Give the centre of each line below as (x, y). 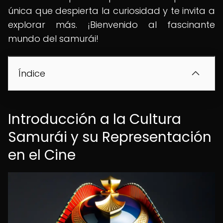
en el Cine (42, 155)
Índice (32, 73)
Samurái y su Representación (110, 137)
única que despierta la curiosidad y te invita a (111, 11)
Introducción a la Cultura (95, 119)
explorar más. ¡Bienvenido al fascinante (111, 25)
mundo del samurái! (53, 39)
